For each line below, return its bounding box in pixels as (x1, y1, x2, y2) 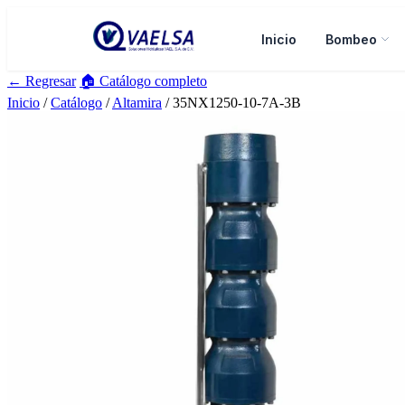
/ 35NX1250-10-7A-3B (162, 95, 301, 110)
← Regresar (7, 73, 76, 89)
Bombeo (325, 31, 377, 47)
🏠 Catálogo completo (80, 73, 207, 89)
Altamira (112, 95, 162, 110)
